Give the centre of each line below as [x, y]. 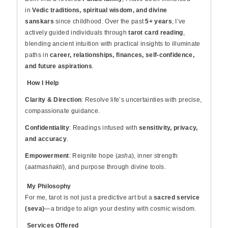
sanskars [39, 21]
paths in [38, 55]
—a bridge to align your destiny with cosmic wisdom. [120, 209]
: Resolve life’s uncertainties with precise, [142, 100]
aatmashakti [45, 167]
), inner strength [155, 156]
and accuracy [46, 139]
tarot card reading [156, 33]
